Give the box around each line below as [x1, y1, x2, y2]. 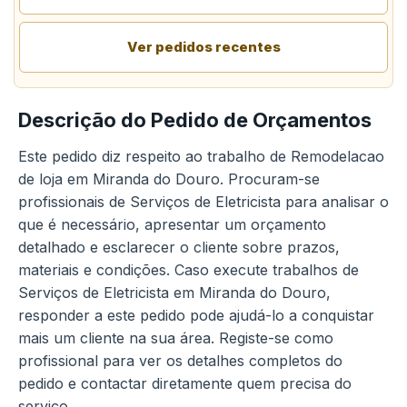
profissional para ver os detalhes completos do [18, 352, 342, 370]
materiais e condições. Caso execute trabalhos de [18, 261, 359, 279]
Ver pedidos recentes [126, 38, 281, 55]
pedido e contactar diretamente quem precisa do [18, 374, 352, 392]
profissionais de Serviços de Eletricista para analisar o [18, 193, 389, 211]
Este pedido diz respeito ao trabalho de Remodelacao [18, 147, 384, 165]
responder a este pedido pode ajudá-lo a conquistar [18, 306, 374, 324]
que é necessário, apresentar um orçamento [18, 215, 326, 233]
